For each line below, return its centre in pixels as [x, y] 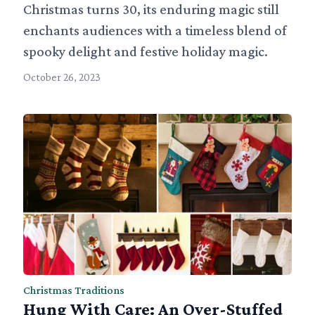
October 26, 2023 [62, 77]
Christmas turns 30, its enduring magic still [152, 9]
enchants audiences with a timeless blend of [155, 31]
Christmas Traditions [74, 290]
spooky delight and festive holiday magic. [146, 52]
